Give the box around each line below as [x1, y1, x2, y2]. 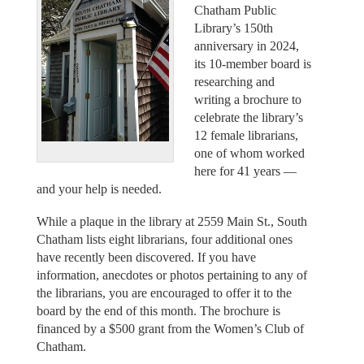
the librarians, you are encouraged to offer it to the [36, 286, 292, 301]
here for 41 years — [194, 163, 297, 178]
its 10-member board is [194, 56, 311, 71]
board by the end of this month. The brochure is [36, 304, 280, 318]
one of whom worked [194, 145, 305, 160]
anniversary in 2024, [194, 38, 299, 53]
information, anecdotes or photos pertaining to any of [36, 268, 307, 283]
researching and [194, 74, 275, 89]
